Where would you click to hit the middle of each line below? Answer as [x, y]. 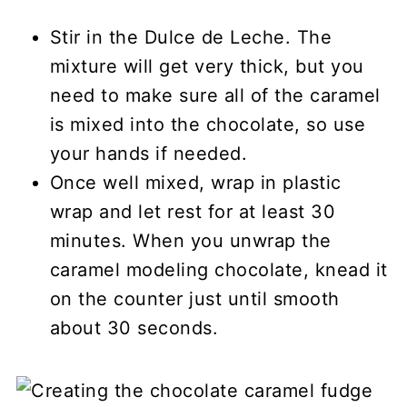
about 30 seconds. [134, 328]
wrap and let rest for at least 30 [193, 211]
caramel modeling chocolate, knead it [218, 269]
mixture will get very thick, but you [207, 66]
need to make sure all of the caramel [215, 95]
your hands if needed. [149, 153]
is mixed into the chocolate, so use [208, 124]
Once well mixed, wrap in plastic [195, 182]
